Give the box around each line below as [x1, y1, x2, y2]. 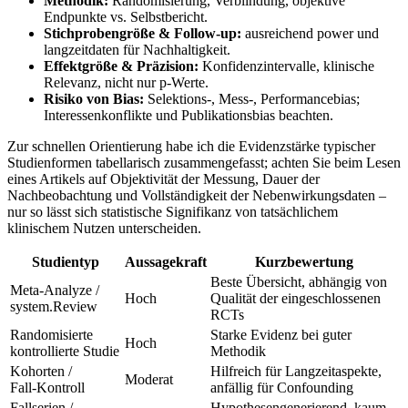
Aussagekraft [125, 254, 207, 270]
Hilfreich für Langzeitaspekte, [210, 363, 382, 380]
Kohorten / [10, 363, 72, 380]
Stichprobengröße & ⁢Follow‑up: [44, 25, 241, 42]
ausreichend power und [241, 25, 379, 42]
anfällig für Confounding [210, 380, 353, 396]
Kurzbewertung [255, 254, 353, 270]
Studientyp [32, 254, 99, 270]
